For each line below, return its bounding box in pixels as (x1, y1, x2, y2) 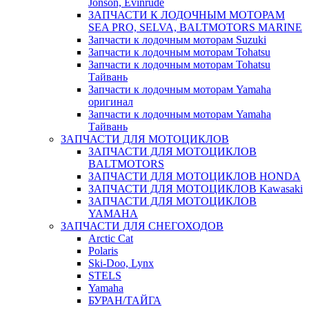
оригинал (88, 95, 133, 108)
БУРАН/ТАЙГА (88, 294, 161, 306)
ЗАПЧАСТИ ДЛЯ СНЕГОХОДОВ (61, 219, 223, 232)
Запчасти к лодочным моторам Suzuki (88, 33, 266, 46)
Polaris (88, 244, 118, 257)
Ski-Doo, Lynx (88, 257, 154, 269)
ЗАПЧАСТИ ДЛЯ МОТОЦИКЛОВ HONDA (88, 170, 301, 182)
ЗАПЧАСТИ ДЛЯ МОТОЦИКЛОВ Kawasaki (88, 182, 303, 195)
